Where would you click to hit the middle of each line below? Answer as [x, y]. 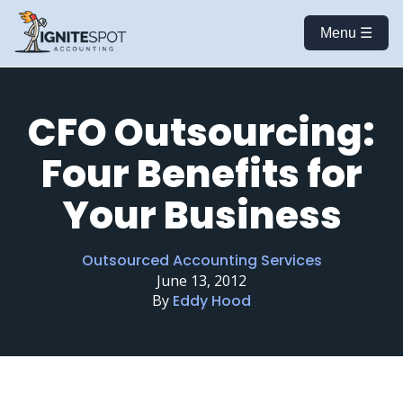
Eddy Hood [212, 300]
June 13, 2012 [201, 280]
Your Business [201, 215]
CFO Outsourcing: [201, 132]
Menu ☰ [346, 33]
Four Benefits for [201, 174]
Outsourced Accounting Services [201, 260]
